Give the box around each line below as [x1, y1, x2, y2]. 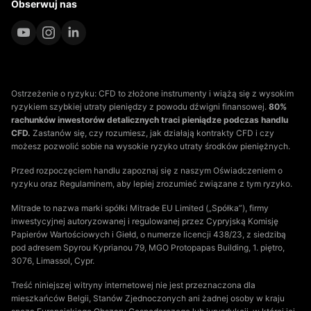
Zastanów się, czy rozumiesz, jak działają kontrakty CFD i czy [31, 128, 274, 138]
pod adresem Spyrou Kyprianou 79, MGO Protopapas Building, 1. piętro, [11, 242, 285, 253]
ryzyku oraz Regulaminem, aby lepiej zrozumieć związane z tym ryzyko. [11, 178, 292, 189]
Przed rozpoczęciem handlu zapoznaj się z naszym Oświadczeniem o [11, 165, 283, 176]
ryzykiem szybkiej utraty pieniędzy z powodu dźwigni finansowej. [11, 101, 269, 112]
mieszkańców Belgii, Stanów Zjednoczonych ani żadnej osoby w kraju [11, 293, 285, 303]
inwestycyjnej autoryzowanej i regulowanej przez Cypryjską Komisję [11, 216, 278, 226]
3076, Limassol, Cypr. [11, 255, 94, 266]
